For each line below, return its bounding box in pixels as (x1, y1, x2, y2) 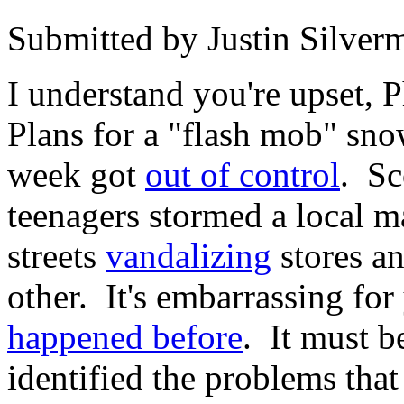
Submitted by (7, 18, 207, 58)
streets (7, 235, 106, 275)
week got (7, 154, 145, 194)
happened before (7, 317, 243, 356)
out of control (145, 154, 340, 194)
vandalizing (106, 235, 271, 275)
